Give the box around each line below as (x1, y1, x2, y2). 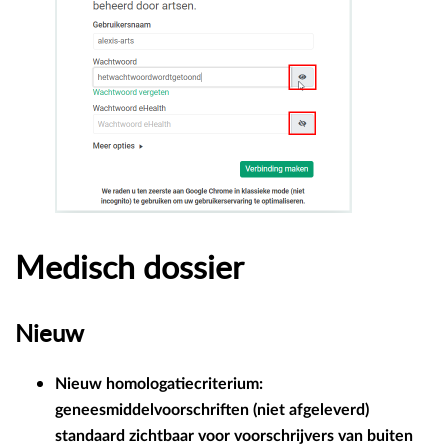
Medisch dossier (15, 244, 244, 289)
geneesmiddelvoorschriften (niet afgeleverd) (55, 402, 369, 419)
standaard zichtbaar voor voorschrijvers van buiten (55, 428, 413, 445)
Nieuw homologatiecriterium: (55, 376, 263, 393)
